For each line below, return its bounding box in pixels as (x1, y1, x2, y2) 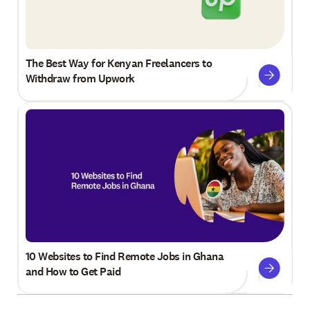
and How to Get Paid (25, 264, 121, 279)
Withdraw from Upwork (25, 71, 135, 86)
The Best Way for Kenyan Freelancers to (25, 56, 212, 71)
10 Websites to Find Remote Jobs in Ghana (25, 248, 224, 264)
